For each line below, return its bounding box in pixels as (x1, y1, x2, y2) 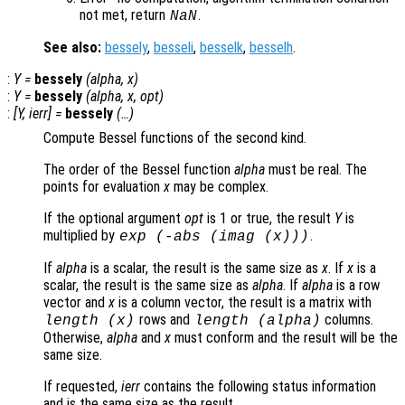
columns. (321, 311, 374, 329)
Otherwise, (43, 329, 107, 347)
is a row (333, 277, 380, 295)
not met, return (80, 6, 169, 24)
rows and (135, 311, 193, 329)
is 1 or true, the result (203, 210, 334, 228)
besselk (200, 39, 243, 57)
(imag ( (200, 229, 273, 246)
